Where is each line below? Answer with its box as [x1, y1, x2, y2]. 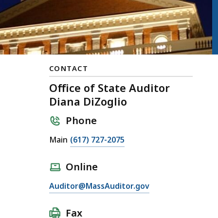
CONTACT [49, 63, 89, 73]
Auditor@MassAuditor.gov [49, 181, 149, 192]
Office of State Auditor [49, 80, 170, 95]
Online [66, 160, 98, 174]
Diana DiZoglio [49, 93, 127, 109]
